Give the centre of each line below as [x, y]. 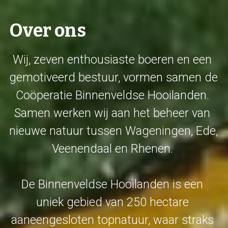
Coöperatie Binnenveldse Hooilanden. [112, 95]
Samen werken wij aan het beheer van [112, 113]
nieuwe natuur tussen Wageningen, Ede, [113, 131]
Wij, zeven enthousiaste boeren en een [112, 59]
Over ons [47, 30]
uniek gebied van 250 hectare [112, 202]
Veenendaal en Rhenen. [114, 148]
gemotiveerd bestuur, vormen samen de [113, 77]
